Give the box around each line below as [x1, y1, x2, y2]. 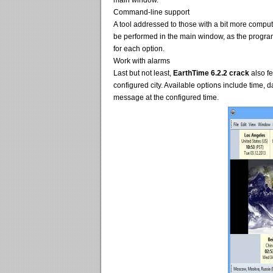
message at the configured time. [113, 93, 219, 102]
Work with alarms [113, 57, 170, 65]
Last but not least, [113, 69, 173, 77]
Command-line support [113, 8, 190, 16]
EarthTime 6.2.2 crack [173, 69, 249, 77]
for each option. [113, 44, 165, 53]
